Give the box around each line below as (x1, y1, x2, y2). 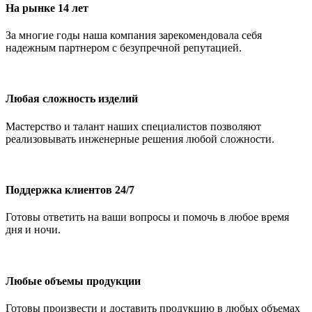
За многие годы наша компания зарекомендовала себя (6, 29, 262, 42)
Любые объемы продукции (6, 274, 141, 287)
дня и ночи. (6, 224, 61, 236)
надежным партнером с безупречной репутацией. (6, 42, 242, 54)
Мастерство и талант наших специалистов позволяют (6, 120, 261, 132)
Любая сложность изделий (6, 93, 138, 105)
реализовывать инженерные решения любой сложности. (6, 132, 274, 145)
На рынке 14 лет (6, 1, 88, 14)
